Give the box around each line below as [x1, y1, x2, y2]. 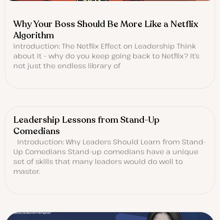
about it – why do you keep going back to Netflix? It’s [13, 51, 199, 61]
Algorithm [13, 29, 54, 42]
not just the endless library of [13, 61, 120, 71]
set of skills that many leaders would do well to [13, 157, 183, 166]
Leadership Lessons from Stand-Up [13, 114, 160, 126]
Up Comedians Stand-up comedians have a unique [13, 147, 198, 157]
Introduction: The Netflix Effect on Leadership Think [13, 41, 196, 51]
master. [13, 166, 40, 176]
